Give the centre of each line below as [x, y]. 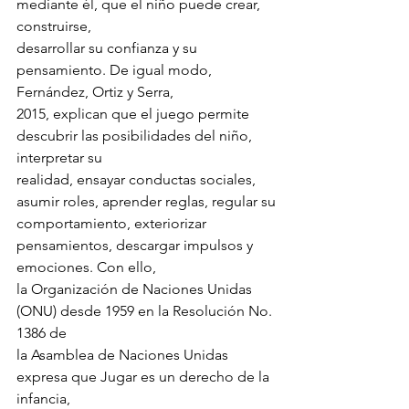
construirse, [54, 26]
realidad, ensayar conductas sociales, [138, 179]
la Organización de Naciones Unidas [136, 288]
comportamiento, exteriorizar [113, 223]
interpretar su [59, 157]
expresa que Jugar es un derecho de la [145, 376]
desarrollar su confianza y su [109, 47]
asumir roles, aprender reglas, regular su [146, 201]
